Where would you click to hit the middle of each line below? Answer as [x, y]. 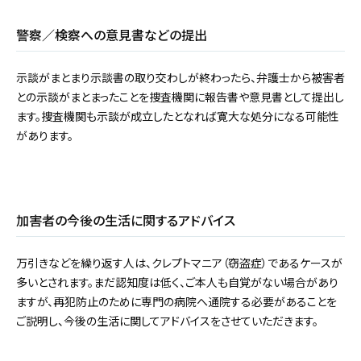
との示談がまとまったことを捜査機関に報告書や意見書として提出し [180, 97]
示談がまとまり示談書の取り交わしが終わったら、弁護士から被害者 [180, 78]
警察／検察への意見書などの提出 [112, 35]
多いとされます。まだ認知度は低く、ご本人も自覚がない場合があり [177, 282]
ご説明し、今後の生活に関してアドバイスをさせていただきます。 [167, 321]
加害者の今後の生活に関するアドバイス [126, 220]
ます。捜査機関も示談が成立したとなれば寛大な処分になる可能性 [178, 116]
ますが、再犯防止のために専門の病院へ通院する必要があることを [176, 302]
